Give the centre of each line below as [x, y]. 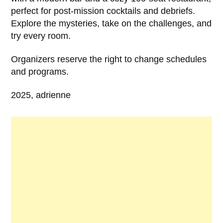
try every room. [41, 36]
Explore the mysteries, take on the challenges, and [111, 23]
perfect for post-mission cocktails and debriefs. [103, 11]
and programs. [40, 71]
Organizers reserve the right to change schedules [109, 59]
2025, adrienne [41, 95]
